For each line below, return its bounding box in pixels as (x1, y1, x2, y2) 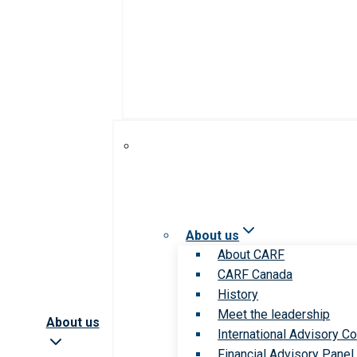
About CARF (218, 246, 285, 262)
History (218, 286, 259, 302)
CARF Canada (218, 266, 293, 282)
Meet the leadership (218, 306, 331, 322)
